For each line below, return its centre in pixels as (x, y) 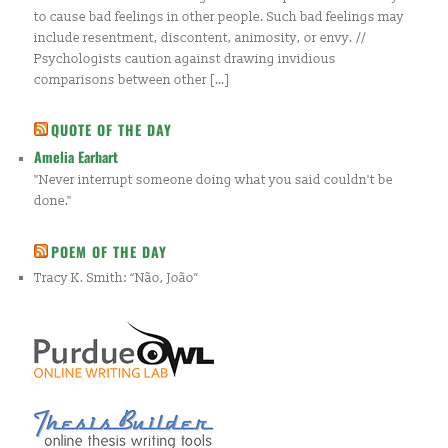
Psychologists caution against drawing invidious (185, 59)
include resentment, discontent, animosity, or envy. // (200, 38)
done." (53, 201)
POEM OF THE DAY (109, 251)
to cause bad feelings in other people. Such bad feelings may (219, 17)
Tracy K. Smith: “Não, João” (117, 277)
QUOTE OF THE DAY (112, 130)
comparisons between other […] (132, 80)
